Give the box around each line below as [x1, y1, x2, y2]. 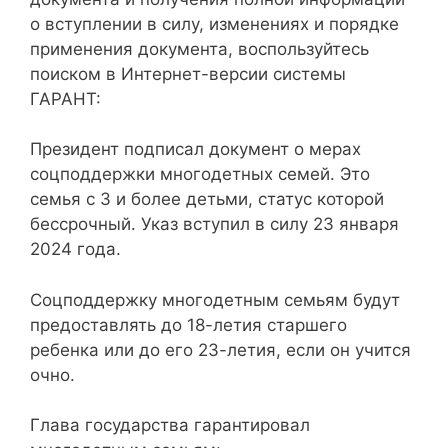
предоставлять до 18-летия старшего [30, 314, 347, 335]
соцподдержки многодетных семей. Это [30, 164, 370, 184]
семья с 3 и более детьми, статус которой [30, 189, 384, 209]
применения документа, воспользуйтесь [30, 38, 369, 59]
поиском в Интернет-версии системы [30, 63, 346, 84]
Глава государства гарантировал [30, 415, 310, 435]
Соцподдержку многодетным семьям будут [30, 289, 400, 310]
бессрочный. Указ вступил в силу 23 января [30, 214, 399, 234]
